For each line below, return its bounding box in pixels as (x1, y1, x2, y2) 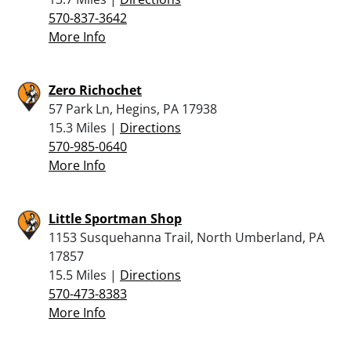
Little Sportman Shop (49, 209, 182, 227)
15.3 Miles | (49, 118, 120, 136)
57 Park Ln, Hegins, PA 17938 (49, 100, 217, 118)
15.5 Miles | (49, 266, 120, 284)
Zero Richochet (49, 81, 142, 99)
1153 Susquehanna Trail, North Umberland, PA (49, 228, 324, 246)
